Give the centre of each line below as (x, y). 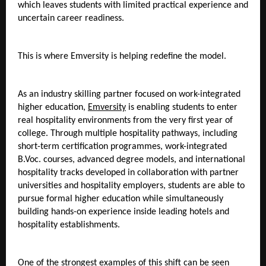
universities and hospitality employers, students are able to (131, 186)
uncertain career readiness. (71, 18)
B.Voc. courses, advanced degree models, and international (132, 159)
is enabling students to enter (182, 107)
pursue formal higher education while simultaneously (121, 199)
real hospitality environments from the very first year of (125, 120)
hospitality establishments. (70, 225)
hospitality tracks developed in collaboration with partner (128, 172)
